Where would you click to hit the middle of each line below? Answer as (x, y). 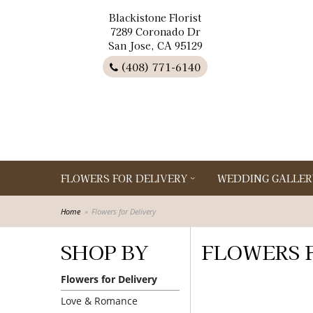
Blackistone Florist (155, 17)
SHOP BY (104, 252)
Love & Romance (99, 301)
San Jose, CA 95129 (155, 45)
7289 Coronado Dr (155, 31)
